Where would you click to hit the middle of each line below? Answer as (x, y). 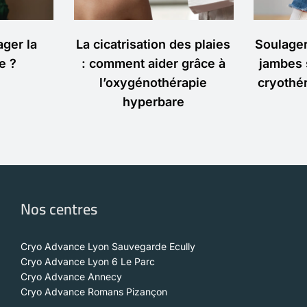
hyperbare (153, 102)
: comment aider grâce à (153, 64)
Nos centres (59, 209)
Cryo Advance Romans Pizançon (94, 292)
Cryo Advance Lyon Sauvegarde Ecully (108, 247)
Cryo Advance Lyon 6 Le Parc (88, 262)
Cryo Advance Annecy (71, 277)
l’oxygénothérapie (153, 83)
